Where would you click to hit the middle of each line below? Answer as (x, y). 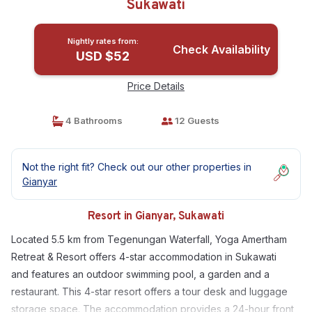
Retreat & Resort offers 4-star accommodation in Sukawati (144, 257)
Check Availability (221, 49)
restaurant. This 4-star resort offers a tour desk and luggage (149, 291)
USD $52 (103, 56)
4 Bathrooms (93, 120)
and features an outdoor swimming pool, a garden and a (140, 274)
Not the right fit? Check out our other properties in (137, 167)
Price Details (156, 86)
